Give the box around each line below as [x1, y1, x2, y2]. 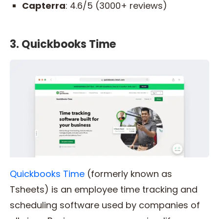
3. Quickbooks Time [10, 37, 116, 52]
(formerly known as [85, 168, 172, 180]
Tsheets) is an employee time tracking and [10, 183, 197, 196]
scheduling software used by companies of [10, 199, 200, 212]
